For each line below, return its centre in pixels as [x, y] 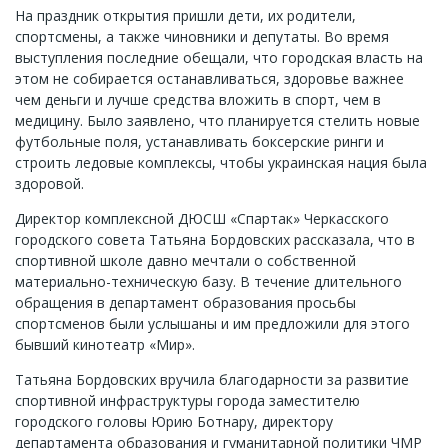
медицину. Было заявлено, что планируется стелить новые [217, 120]
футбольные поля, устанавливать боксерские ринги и [199, 141]
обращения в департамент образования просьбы [185, 302]
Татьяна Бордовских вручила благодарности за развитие [212, 379]
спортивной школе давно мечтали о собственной [185, 260]
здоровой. [49, 183]
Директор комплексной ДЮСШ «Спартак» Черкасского [202, 218]
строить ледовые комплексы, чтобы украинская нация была [221, 162]
